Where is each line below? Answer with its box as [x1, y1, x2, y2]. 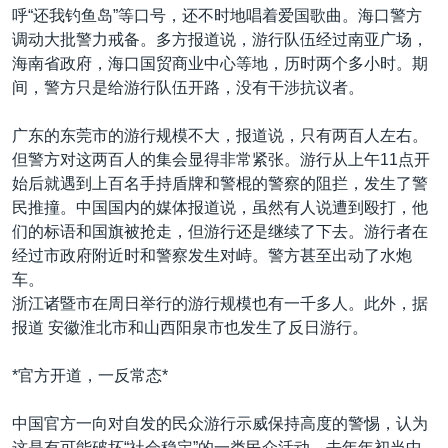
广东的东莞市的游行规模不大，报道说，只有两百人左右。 [12, 126, 428, 144]
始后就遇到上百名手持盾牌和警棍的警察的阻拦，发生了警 [12, 174, 428, 192]
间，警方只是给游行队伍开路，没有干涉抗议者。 [12, 78, 364, 96]
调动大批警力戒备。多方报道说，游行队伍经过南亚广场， [12, 30, 428, 48]
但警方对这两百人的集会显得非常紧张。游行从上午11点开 [12, 150, 430, 168]
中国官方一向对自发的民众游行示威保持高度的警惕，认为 [12, 414, 428, 432]
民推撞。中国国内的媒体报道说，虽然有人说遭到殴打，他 [12, 198, 428, 216]
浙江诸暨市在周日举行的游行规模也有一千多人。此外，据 [12, 294, 428, 312]
